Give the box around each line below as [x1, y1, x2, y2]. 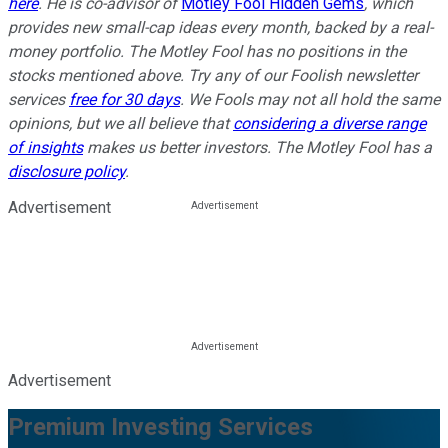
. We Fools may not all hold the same [180, 90, 440, 110]
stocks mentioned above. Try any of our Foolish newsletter [8, 66, 418, 86]
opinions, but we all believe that [8, 114, 233, 134]
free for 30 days [69, 90, 180, 110]
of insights [8, 138, 83, 158]
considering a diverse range [233, 114, 426, 134]
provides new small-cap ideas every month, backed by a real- [8, 18, 433, 38]
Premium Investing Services [8, 413, 313, 442]
